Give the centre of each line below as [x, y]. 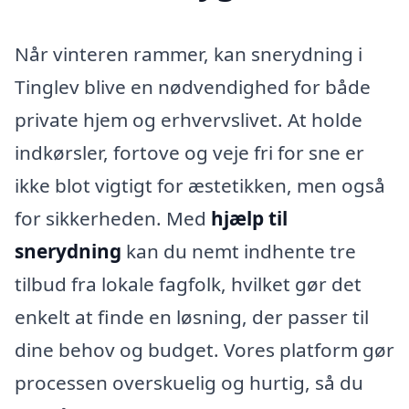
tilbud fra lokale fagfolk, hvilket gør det [188, 283]
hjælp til [249, 218]
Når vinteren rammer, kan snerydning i [189, 53]
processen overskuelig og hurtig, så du [189, 382]
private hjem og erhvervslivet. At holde [189, 119]
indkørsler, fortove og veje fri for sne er [189, 152]
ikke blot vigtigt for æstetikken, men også [200, 185]
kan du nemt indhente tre [239, 251]
